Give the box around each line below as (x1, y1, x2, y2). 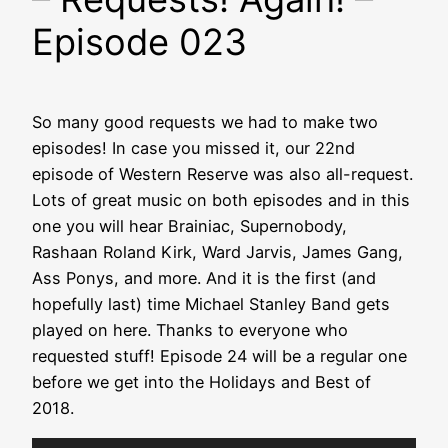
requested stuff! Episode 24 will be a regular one (32, 346, 407, 367)
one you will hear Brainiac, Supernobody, (32, 216, 347, 237)
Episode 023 (32, 20, 247, 65)
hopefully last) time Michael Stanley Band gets (32, 294, 390, 315)
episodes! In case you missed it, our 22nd (32, 138, 355, 159)
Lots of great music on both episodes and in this (32, 190, 410, 211)
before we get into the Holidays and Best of (32, 372, 371, 393)
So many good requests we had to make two (32, 112, 378, 133)
